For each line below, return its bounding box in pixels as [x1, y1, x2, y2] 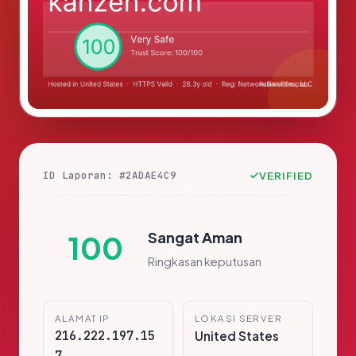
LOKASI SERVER [195, 312, 282, 325]
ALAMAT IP [55, 312, 110, 325]
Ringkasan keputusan [148, 253, 261, 269]
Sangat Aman [148, 227, 242, 246]
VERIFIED [258, 168, 313, 183]
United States [195, 328, 279, 344]
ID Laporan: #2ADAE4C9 [43, 168, 176, 183]
